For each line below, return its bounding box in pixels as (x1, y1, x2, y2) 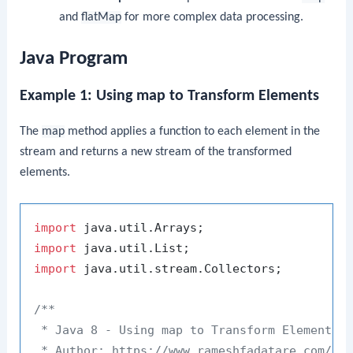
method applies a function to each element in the (65, 125, 321, 139)
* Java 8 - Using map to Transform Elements (34, 323, 340, 338)
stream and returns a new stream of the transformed (20, 146, 292, 159)
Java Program (20, 49, 128, 69)
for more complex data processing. (121, 10, 303, 24)
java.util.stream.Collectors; (76, 262, 283, 277)
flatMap (80, 10, 121, 24)
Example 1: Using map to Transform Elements (20, 88, 320, 105)
